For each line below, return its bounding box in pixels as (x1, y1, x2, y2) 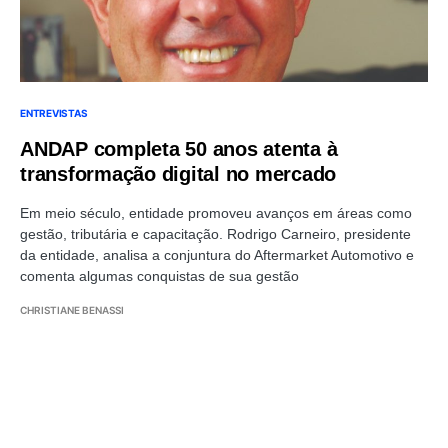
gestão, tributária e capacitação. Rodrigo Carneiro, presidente (20, 225, 411, 242)
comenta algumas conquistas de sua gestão (20, 267, 299, 284)
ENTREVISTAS (20, 106, 88, 119)
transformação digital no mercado (20, 162, 336, 185)
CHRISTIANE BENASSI (20, 303, 124, 316)
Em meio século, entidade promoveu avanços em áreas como (20, 204, 412, 221)
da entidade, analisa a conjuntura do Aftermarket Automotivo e (20, 246, 414, 263)
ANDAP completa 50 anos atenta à (20, 137, 338, 160)
